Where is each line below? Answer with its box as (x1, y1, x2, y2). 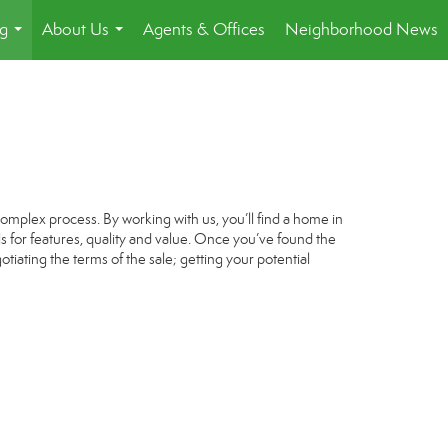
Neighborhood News (285, 19, 438, 40)
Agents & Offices (143, 19, 265, 40)
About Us (42, 19, 109, 40)
